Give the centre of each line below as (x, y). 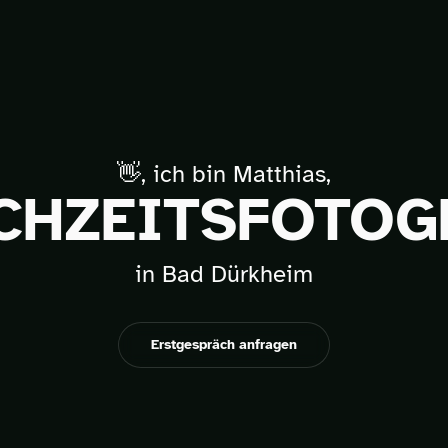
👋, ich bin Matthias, (224, 174)
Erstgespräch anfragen (224, 344)
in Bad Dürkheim (224, 274)
